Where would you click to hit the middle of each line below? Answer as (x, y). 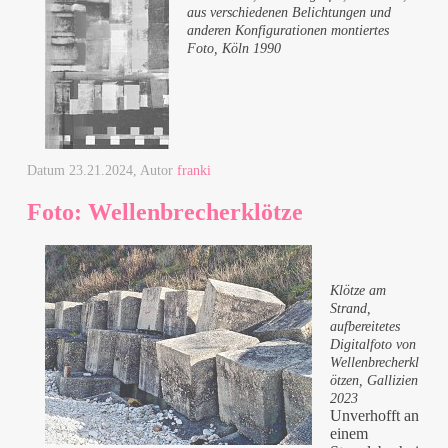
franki (194, 170)
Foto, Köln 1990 (234, 48)
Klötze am (358, 291)
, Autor (155, 170)
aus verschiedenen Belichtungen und (289, 12)
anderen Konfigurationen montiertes (288, 30)
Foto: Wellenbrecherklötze (165, 211)
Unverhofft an (375, 416)
